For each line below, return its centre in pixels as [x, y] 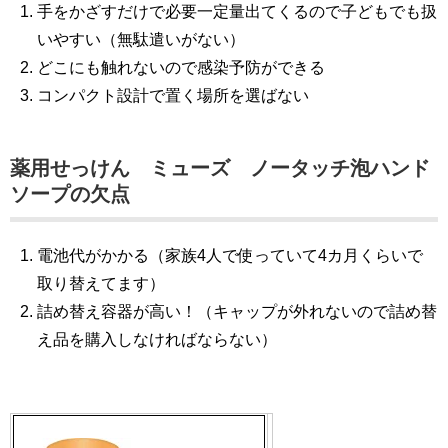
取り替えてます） [101, 284]
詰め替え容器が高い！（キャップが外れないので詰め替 [237, 312]
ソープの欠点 [70, 194]
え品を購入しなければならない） [157, 340]
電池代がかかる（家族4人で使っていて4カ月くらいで [230, 256]
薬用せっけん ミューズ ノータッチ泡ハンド [220, 168]
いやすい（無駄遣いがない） [141, 40]
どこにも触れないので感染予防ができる [181, 68]
